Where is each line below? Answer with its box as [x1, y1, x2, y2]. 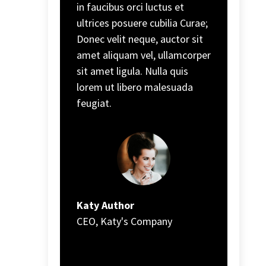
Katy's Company [100, 214, 172, 228]
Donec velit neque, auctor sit [76, 31, 203, 46]
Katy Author [76, 198, 134, 212]
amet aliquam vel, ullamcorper [76, 47, 211, 62]
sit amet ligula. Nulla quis [76, 64, 188, 78]
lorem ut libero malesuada [76, 80, 193, 94]
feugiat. [76, 96, 112, 110]
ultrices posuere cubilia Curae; [76, 15, 208, 30]
